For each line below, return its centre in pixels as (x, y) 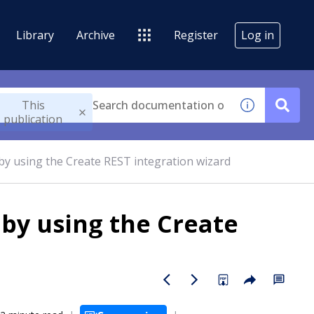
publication (33, 119)
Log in (258, 35)
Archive (96, 35)
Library (35, 35)
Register (196, 35)
